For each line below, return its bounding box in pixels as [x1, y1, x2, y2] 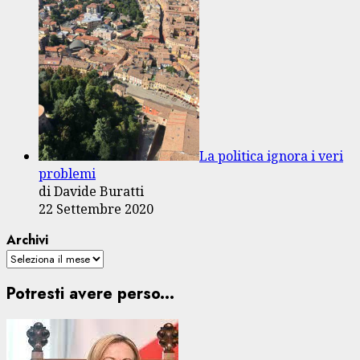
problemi [39, 165, 96, 183]
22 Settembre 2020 [39, 200, 153, 219]
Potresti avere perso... [6, 282, 174, 306]
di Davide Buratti [39, 182, 144, 201]
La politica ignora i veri [199, 147, 343, 166]
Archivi [6, 231, 48, 250]
